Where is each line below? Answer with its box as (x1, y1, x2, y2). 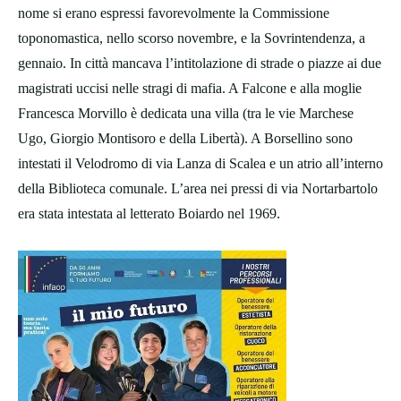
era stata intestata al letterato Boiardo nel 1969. (18, 206, 280, 222)
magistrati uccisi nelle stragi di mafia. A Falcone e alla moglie (18, 81, 362, 97)
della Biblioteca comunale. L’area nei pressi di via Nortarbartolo (18, 181, 378, 197)
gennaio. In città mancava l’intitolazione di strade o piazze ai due (18, 55, 381, 72)
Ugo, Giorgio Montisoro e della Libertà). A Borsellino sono (18, 131, 353, 147)
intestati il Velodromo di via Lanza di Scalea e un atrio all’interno (18, 156, 383, 172)
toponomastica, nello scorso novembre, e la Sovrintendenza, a (18, 30, 365, 47)
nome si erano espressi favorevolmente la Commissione (18, 5, 329, 21)
